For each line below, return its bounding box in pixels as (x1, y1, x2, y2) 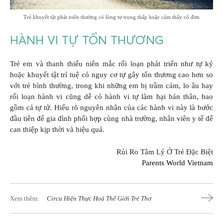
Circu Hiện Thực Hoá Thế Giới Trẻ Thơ (47, 194, 151, 202)
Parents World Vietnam (142, 158, 213, 167)
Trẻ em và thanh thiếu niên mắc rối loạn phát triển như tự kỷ (10, 60, 213, 68)
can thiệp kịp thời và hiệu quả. (10, 125, 105, 134)
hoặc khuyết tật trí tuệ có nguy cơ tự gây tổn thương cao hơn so (10, 71, 213, 79)
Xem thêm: (10, 194, 39, 202)
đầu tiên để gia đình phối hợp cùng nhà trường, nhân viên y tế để (10, 114, 213, 123)
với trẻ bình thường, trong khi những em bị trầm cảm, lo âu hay (10, 82, 213, 90)
